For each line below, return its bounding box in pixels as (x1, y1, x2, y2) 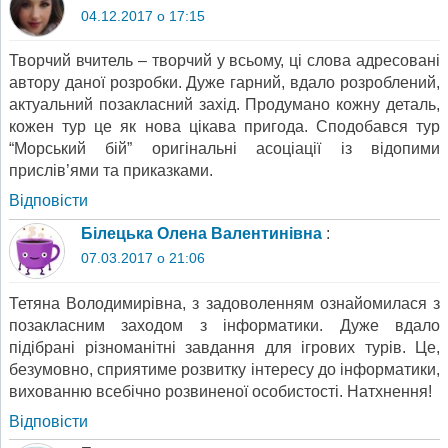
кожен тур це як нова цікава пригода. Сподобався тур (9, 118, 440, 136)
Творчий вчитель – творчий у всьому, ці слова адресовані (9, 52, 440, 70)
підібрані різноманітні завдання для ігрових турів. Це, (9, 338, 440, 356)
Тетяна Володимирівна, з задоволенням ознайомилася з (9, 294, 440, 312)
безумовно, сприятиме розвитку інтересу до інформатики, (9, 360, 440, 378)
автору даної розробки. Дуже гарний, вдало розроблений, (9, 74, 440, 92)
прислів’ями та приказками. (9, 162, 213, 180)
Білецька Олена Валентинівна (81, 224, 322, 242)
